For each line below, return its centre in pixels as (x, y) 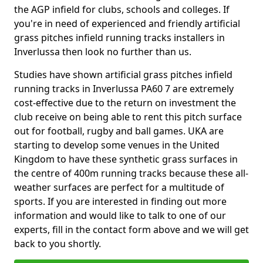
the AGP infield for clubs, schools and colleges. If (122, 9)
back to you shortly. (59, 244)
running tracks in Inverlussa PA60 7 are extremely (124, 89)
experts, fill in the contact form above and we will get (131, 230)
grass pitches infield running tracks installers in (119, 38)
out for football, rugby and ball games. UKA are (119, 131)
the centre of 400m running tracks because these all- (131, 173)
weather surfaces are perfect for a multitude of (119, 187)
